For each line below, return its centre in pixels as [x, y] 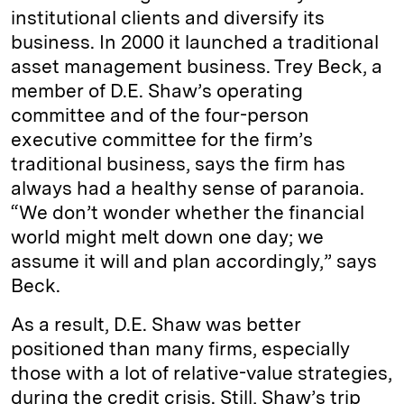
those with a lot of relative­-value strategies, [202, 373]
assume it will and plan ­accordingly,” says [194, 262]
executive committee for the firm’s [162, 140]
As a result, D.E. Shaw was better [156, 325]
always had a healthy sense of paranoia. [188, 188]
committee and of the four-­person [160, 115]
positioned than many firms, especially [180, 349]
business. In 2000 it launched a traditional [195, 42]
